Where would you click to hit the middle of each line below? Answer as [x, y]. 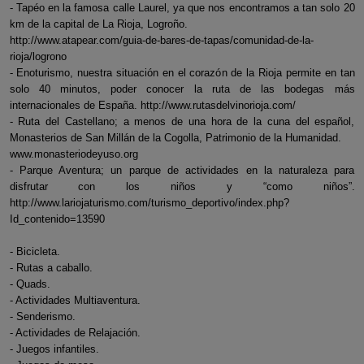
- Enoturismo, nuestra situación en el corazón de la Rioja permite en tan [182, 73]
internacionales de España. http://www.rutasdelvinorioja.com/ [152, 105]
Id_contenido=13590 [57, 219]
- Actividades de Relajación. [75, 333]
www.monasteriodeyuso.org [74, 154]
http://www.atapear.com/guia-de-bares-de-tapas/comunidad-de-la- [161, 40]
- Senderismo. [42, 316]
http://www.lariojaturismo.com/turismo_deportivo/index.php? [149, 203]
